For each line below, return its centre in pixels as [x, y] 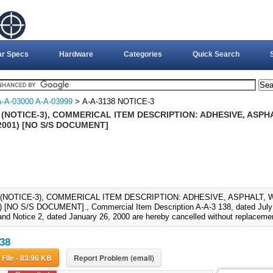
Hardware [76, 54]
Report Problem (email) [114, 258]
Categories [143, 54]
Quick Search [216, 54]
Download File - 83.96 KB [34, 258]
